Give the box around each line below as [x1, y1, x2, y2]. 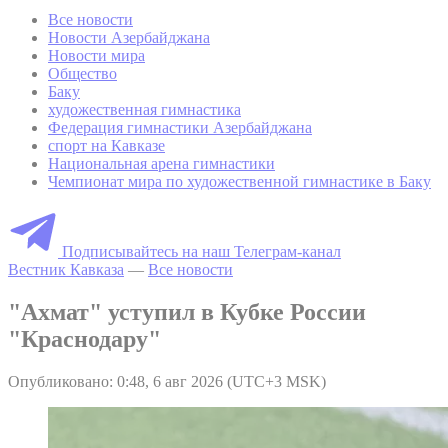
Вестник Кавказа [8, 260, 124, 278]
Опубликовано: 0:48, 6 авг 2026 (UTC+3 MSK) [8, 372, 326, 390]
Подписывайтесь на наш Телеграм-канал [62, 242, 341, 260]
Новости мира [48, 46, 145, 64]
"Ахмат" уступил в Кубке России [8, 298, 366, 325]
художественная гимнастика [48, 100, 241, 118]
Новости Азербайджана [48, 28, 210, 46]
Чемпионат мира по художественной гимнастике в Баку [48, 172, 431, 190]
